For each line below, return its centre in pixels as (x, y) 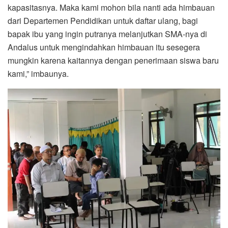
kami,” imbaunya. (38, 73)
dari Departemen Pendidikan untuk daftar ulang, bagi (103, 20)
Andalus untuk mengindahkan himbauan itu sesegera (104, 47)
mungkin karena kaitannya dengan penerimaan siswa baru (113, 60)
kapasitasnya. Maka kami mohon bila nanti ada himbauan (111, 7)
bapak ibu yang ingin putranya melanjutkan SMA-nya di (107, 34)
